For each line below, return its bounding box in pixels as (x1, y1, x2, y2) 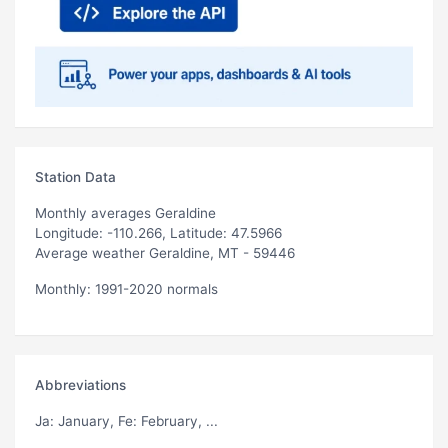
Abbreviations (35, 376, 126, 393)
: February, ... (133, 412, 218, 429)
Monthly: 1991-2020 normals (35, 280, 218, 297)
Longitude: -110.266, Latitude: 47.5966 (35, 224, 282, 241)
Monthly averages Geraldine (35, 204, 216, 221)
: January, (50, 412, 118, 429)
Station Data (35, 168, 116, 185)
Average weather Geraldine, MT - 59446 (35, 244, 295, 261)
